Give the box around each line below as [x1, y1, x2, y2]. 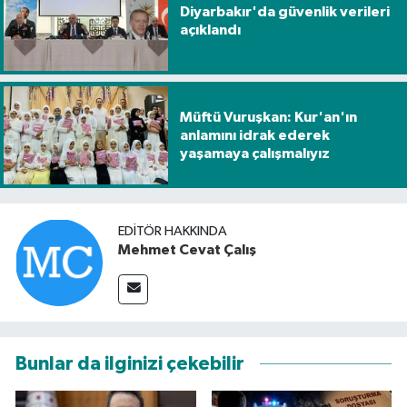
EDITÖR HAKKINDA [118, 223, 227, 238]
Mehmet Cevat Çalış [118, 242, 256, 257]
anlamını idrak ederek [179, 127, 330, 143]
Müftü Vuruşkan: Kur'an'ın [179, 109, 357, 124]
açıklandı [179, 23, 241, 38]
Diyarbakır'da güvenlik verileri [179, 5, 390, 20]
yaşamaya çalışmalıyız [179, 145, 330, 161]
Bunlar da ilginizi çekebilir [15, 354, 244, 374]
